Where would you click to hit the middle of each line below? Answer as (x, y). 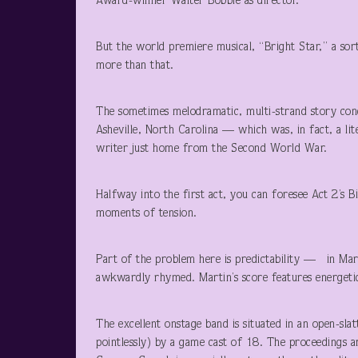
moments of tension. (147, 214)
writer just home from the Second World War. (212, 149)
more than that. (135, 66)
